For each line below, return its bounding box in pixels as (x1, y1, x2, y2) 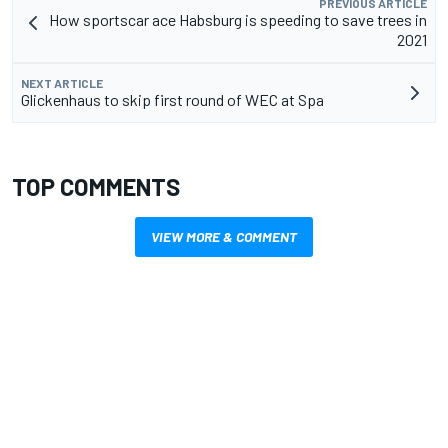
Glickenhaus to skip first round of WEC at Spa (21, 89, 324, 109)
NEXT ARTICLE (21, 75, 103, 90)
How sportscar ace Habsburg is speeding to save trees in (49, 9, 427, 29)
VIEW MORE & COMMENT (151, 227, 297, 245)
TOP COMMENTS (12, 171, 180, 201)
